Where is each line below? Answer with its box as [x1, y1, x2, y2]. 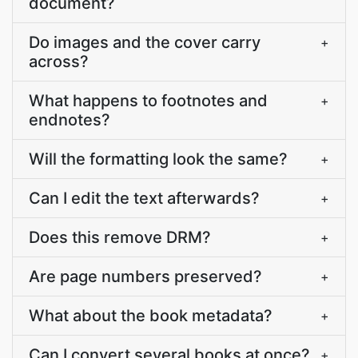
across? [29, 52, 89, 71]
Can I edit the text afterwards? [29, 189, 260, 208]
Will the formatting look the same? [29, 149, 288, 169]
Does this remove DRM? [29, 228, 211, 247]
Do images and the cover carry [29, 33, 261, 52]
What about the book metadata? [29, 306, 272, 325]
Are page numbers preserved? [29, 267, 262, 286]
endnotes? [29, 110, 110, 129]
